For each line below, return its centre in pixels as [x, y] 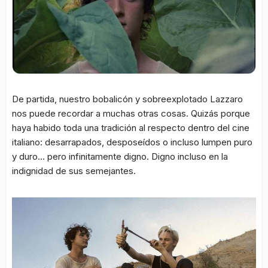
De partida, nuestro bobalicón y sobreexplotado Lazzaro [127, 99]
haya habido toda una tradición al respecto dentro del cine [131, 128]
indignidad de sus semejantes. [74, 171]
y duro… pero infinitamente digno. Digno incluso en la [120, 156]
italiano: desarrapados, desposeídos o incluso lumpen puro [132, 142]
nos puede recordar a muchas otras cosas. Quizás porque [131, 113]
